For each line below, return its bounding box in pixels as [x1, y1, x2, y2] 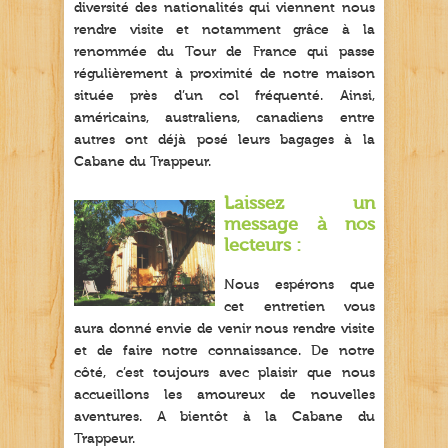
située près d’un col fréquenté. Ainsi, [74, 88, 375, 105]
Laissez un [224, 193, 375, 215]
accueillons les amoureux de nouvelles [74, 387, 375, 404]
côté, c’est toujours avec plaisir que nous [74, 365, 375, 382]
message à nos [224, 214, 375, 236]
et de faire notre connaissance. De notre [74, 343, 375, 360]
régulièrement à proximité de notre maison [74, 66, 375, 83]
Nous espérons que [224, 277, 375, 294]
